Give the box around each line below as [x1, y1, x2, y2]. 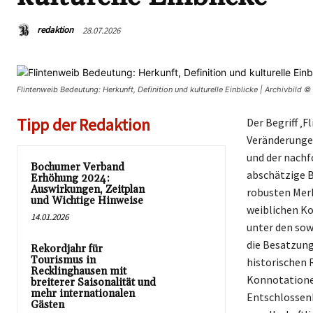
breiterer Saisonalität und [31, 276, 156, 289]
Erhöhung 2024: [31, 172, 110, 185]
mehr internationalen [31, 287, 135, 300]
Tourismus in [31, 254, 96, 267]
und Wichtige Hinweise [31, 194, 143, 208]
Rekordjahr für [31, 242, 103, 256]
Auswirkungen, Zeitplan [31, 183, 145, 196]
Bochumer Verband [31, 161, 124, 174]
